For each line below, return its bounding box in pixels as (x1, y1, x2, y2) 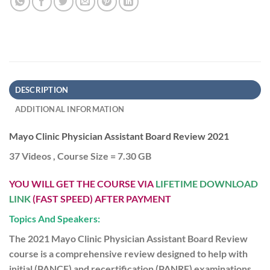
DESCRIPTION (14, 85, 69, 95)
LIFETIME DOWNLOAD (155, 178, 258, 190)
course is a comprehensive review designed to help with (9, 248, 248, 260)
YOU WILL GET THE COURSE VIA (9, 178, 155, 190)
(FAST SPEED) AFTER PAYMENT (31, 193, 171, 205)
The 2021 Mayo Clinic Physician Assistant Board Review (9, 233, 248, 245)
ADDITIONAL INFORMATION (14, 104, 125, 115)
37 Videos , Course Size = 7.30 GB (9, 150, 151, 162)
